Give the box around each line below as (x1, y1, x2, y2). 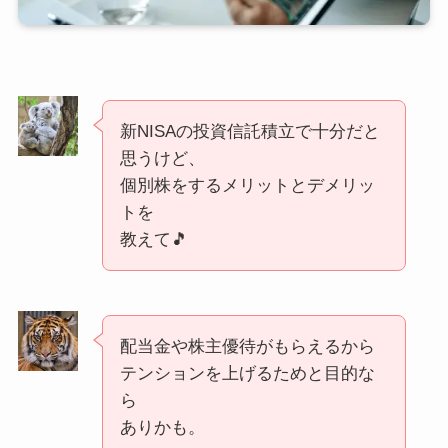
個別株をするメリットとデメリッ (119, 176, 375, 196)
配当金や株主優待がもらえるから (119, 337, 375, 357)
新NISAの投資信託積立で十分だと (119, 122, 380, 142)
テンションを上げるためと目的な (119, 364, 375, 384)
